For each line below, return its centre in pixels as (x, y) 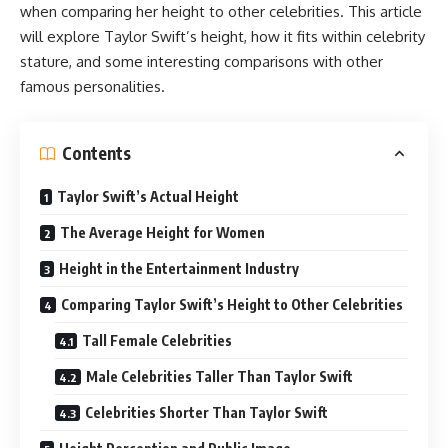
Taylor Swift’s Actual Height (148, 196)
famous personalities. (92, 86)
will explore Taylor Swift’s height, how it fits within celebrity (222, 36)
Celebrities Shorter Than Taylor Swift (206, 412)
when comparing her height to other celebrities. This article (221, 11)
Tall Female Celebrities (157, 340)
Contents (96, 153)
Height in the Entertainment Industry (179, 268)
